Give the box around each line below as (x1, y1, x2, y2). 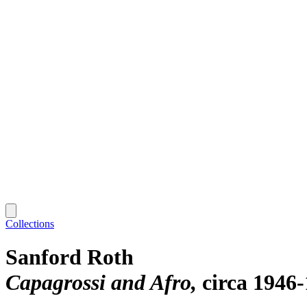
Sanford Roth (5, 245, 134, 270)
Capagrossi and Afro (5, 270, 191, 295)
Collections (5, 217, 54, 230)
